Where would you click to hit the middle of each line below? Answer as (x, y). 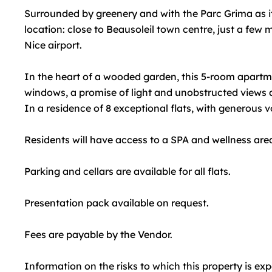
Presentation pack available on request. (117, 203)
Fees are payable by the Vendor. (98, 234)
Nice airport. (53, 45)
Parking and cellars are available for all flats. (127, 171)
